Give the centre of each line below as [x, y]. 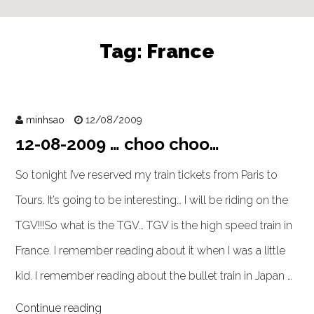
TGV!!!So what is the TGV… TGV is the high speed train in [154, 225]
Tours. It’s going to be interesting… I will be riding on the [152, 200]
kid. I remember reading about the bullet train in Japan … [154, 276]
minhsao [46, 120]
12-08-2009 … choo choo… [118, 144]
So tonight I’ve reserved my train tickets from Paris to [147, 175]
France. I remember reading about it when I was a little [151, 251]
